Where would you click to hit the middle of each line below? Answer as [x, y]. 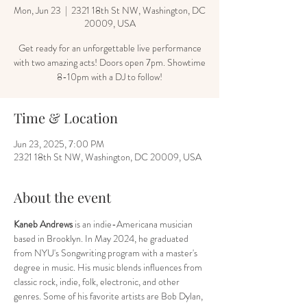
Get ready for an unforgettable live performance [110, 48]
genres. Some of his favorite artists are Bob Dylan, [109, 296]
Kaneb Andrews [43, 224]
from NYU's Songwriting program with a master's [107, 253]
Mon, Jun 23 [37, 10]
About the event [62, 197]
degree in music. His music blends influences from [109, 267]
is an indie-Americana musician [134, 224]
